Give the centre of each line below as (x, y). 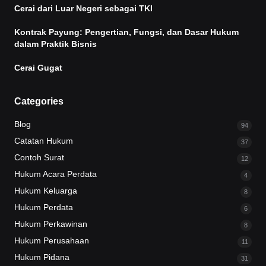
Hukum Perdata (44, 207)
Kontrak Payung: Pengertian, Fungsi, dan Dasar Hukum (126, 32)
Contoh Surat (39, 157)
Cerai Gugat (38, 68)
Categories (39, 101)
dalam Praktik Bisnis (56, 44)
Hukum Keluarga (46, 191)
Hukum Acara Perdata (56, 174)
